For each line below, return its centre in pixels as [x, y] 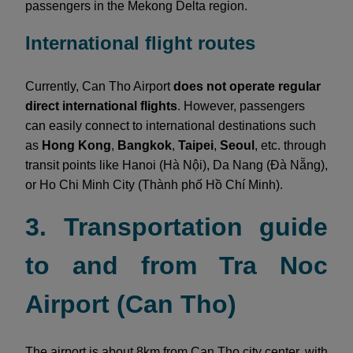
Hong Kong [76, 145]
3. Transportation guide [176, 227]
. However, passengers [241, 106]
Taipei [196, 145]
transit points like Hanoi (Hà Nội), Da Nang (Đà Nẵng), [176, 165]
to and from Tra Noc [176, 265]
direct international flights [101, 106]
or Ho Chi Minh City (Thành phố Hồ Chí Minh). [154, 184]
